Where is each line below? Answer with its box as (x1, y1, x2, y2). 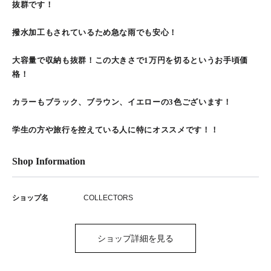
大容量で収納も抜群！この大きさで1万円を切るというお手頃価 (12, 56, 248, 65)
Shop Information (12, 156, 85, 166)
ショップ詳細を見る (97, 233, 174, 243)
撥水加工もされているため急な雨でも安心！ (12, 28, 177, 37)
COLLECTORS (83, 194, 133, 202)
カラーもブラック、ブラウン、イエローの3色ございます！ (12, 97, 232, 106)
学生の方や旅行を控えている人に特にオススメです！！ (12, 125, 219, 134)
